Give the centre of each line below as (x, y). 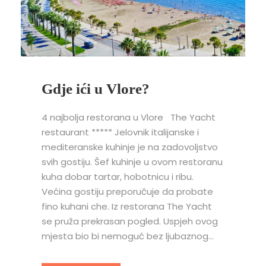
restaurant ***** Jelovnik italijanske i (120, 132)
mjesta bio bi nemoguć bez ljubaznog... (128, 236)
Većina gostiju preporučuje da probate (127, 191)
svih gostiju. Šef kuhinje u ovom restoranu (132, 161)
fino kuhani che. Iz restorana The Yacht (127, 206)
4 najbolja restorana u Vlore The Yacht (129, 117)
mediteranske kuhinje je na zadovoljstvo (130, 147)
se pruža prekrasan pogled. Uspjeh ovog (130, 221)
